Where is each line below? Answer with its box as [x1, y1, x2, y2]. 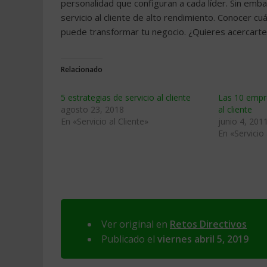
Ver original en [101, 218, 170, 231]
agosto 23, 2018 [61, 104, 124, 115]
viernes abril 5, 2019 [157, 232, 249, 246]
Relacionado [61, 64, 103, 74]
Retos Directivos [170, 218, 247, 231]
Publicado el [101, 232, 157, 246]
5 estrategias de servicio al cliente [61, 92, 191, 103]
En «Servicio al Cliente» [61, 116, 148, 127]
